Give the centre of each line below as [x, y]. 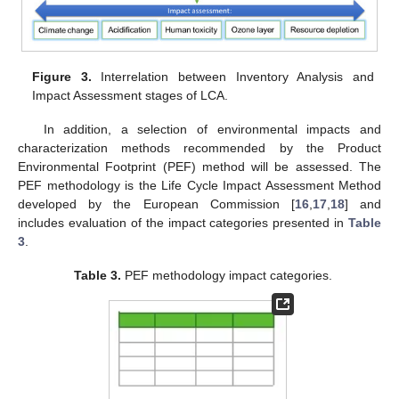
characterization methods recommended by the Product [199, 147]
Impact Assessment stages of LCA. [130, 95]
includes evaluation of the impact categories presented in [183, 222]
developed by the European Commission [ [156, 204]
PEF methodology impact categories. [227, 275]
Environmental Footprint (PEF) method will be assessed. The [199, 166]
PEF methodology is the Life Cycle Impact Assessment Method [199, 185]
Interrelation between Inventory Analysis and [232, 76]
